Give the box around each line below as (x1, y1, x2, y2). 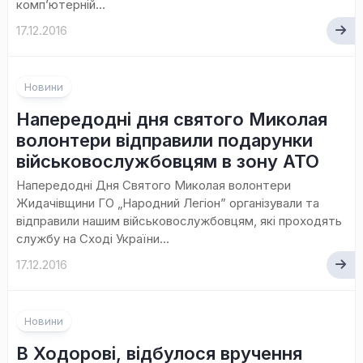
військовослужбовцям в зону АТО (16, 151, 319, 172)
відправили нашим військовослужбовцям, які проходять (16, 213, 342, 228)
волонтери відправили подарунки (16, 130, 313, 151)
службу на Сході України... (16, 231, 169, 246)
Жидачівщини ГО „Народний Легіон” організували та (16, 195, 319, 211)
